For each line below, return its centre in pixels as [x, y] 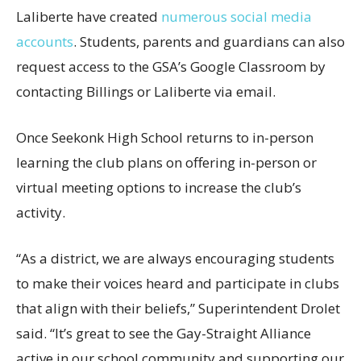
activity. [41, 213]
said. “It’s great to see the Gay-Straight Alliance [164, 334]
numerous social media [235, 17]
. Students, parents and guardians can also [209, 42]
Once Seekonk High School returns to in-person [165, 138]
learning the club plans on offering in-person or [166, 163]
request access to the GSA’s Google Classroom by [171, 67]
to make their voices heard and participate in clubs [178, 284]
